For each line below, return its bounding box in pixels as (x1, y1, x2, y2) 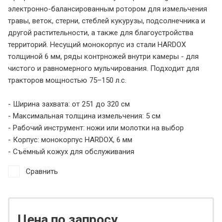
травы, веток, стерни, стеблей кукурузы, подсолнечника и (8, 16, 205, 25)
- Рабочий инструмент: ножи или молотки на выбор (8, 123, 184, 132)
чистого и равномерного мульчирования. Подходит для (8, 63, 199, 73)
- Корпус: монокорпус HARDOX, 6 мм (8, 135, 132, 144)
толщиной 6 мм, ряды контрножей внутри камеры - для (8, 52, 199, 61)
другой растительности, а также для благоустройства (8, 28, 193, 37)
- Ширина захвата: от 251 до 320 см (8, 99, 130, 109)
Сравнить (26, 166, 58, 176)
